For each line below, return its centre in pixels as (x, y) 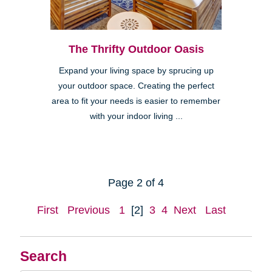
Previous (89, 210)
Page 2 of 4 (136, 183)
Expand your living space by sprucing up (136, 71)
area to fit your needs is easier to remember (136, 101)
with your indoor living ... (136, 117)
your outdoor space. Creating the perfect (136, 86)
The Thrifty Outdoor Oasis (136, 49)
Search (43, 257)
